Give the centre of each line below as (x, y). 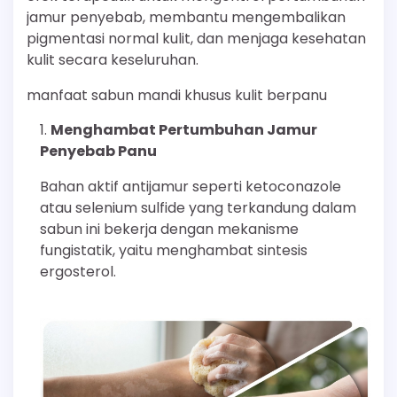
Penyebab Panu (98, 152)
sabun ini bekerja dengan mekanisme (169, 230)
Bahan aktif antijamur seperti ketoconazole (191, 187)
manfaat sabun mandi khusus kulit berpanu (177, 96)
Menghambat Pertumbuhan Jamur (184, 130)
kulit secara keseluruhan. (113, 60)
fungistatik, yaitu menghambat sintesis (174, 251)
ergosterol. (78, 272)
